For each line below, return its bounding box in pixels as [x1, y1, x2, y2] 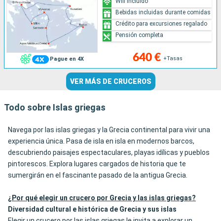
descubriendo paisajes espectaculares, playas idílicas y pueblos [8, 148, 210, 157]
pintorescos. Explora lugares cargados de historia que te [8, 160, 186, 168]
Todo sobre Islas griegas [4, 102, 106, 113]
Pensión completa [115, 31, 164, 38]
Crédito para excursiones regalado [115, 20, 208, 27]
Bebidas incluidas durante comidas [115, 8, 211, 16]
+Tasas [163, 55, 183, 62]
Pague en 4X [50, 56, 84, 63]
